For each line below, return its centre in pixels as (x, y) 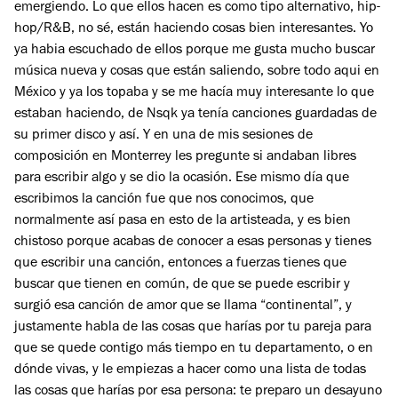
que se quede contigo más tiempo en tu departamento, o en (194, 349)
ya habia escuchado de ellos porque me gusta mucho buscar (195, 50)
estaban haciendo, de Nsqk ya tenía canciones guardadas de (195, 114)
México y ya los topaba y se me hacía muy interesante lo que (194, 93)
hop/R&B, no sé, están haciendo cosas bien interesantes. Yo (194, 29)
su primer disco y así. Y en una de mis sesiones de (163, 135)
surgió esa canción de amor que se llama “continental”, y (183, 306)
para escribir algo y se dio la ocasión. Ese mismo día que (182, 178)
